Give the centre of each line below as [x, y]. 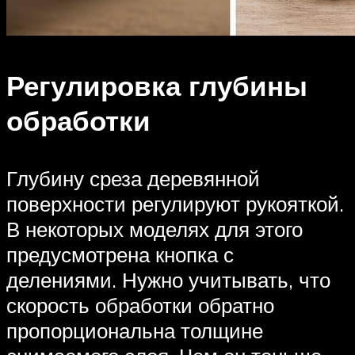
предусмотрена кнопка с [120, 255]
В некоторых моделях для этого [155, 229]
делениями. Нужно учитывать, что [168, 280]
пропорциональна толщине [135, 331]
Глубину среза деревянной [133, 179]
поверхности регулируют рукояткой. [175, 204]
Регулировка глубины [157, 86]
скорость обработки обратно [140, 305]
